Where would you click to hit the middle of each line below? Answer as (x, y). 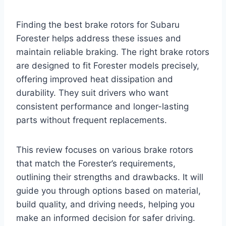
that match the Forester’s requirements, (96, 164)
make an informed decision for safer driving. (106, 218)
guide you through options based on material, (108, 191)
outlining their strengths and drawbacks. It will (110, 177)
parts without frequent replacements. (92, 120)
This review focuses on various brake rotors (105, 150)
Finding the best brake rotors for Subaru (98, 25)
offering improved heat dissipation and (95, 79)
